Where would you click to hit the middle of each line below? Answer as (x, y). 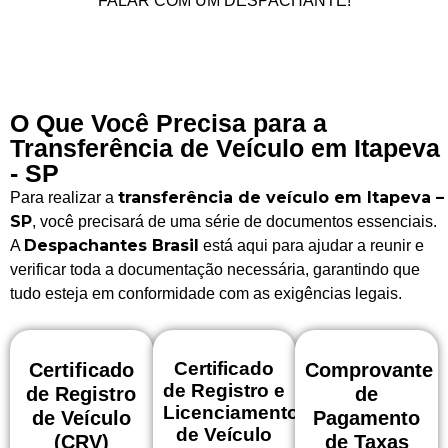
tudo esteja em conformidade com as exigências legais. (206, 293)
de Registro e (224, 391)
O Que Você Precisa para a (168, 122)
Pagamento (367, 418)
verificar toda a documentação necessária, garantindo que (215, 269)
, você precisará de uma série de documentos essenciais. (234, 221)
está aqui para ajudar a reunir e (311, 245)
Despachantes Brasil (111, 245)
